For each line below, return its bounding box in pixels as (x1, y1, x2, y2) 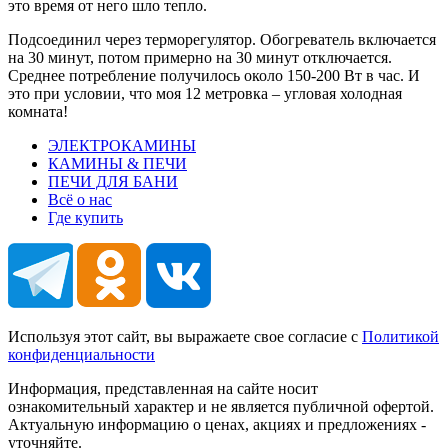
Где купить (48, 208, 123, 226)
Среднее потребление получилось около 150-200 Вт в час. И (8, 66, 420, 84)
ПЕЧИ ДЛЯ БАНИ (48, 172, 178, 190)
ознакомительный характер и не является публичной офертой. (8, 397, 434, 415)
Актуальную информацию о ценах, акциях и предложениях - (8, 415, 426, 433)
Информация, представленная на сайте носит (8, 379, 318, 397)
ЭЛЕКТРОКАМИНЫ (48, 136, 196, 154)
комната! (8, 102, 68, 120)
